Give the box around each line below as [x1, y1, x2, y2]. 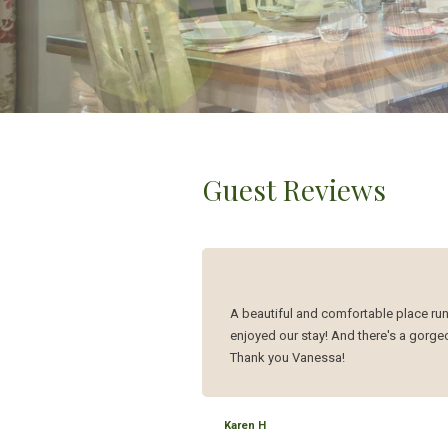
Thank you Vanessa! [230, 350, 346, 366]
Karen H [224, 419, 267, 433]
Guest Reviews [202, 170, 387, 208]
